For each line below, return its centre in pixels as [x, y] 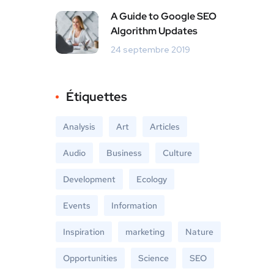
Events [77, 206]
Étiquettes [97, 97]
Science [154, 258]
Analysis [79, 127]
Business [124, 153]
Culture [177, 153]
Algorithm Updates [154, 31]
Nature [199, 232]
